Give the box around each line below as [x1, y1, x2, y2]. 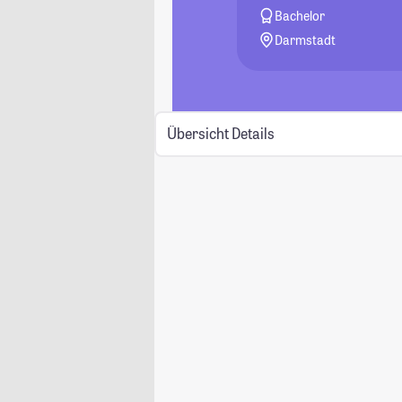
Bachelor [275, 7, 326, 24]
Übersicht [166, 124, 229, 144]
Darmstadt [275, 31, 336, 48]
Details [231, 124, 275, 144]
